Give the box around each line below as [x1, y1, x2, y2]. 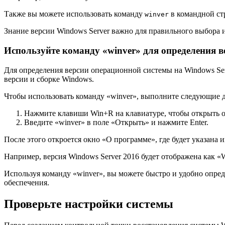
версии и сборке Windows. [4, 74, 94, 83]
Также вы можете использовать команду [4, 10, 145, 19]
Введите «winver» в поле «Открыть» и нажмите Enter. [24, 118, 208, 127]
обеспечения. [4, 178, 49, 187]
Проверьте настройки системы [4, 197, 173, 210]
